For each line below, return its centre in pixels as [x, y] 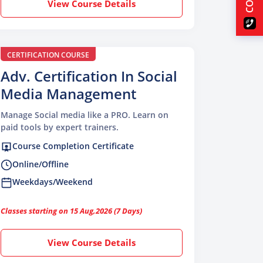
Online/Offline [41, 164]
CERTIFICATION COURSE [48, 55]
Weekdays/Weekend [53, 181]
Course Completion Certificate [73, 146]
